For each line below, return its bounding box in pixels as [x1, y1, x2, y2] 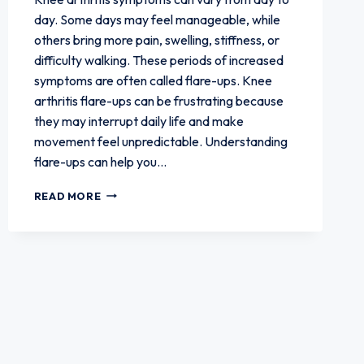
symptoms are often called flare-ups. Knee [33, 71, 272, 89]
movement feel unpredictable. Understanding [33, 132, 288, 149]
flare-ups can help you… [33, 153, 167, 170]
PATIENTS [100, 201, 158, 215]
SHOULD [100, 218, 150, 232]
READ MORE [33, 188, 102, 202]
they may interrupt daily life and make [33, 112, 244, 129]
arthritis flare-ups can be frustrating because [33, 92, 284, 109]
